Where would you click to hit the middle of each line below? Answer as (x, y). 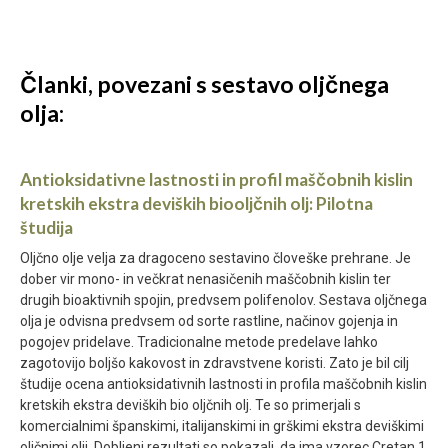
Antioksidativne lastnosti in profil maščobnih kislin (216, 180)
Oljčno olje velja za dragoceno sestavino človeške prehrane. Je (215, 258)
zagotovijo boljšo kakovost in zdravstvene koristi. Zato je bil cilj (214, 363)
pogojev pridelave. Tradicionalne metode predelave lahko (199, 342)
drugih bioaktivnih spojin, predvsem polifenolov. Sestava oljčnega (223, 300)
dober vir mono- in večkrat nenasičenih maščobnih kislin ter (205, 279)
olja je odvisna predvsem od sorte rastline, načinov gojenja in (209, 321)
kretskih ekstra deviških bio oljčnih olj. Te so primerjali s (190, 405)
